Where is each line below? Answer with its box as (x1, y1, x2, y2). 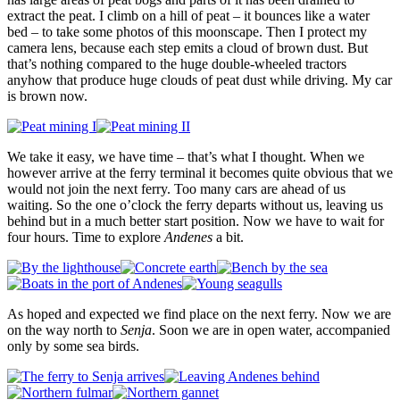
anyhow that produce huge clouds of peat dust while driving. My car (7, 71, 392, 87)
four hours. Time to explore (7, 229, 164, 245)
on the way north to (7, 321, 121, 337)
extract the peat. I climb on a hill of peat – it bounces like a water (7, 7, 370, 23)
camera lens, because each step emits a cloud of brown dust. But (7, 39, 368, 55)
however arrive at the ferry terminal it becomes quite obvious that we (7, 164, 393, 180)
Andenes (164, 229, 212, 245)
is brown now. (7, 87, 87, 104)
